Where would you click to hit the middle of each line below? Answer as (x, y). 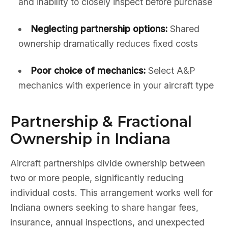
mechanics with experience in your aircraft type (116, 85)
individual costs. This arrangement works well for (111, 193)
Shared (183, 29)
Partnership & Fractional (101, 121)
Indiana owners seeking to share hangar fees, (104, 207)
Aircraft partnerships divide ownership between (108, 163)
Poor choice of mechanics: (88, 70)
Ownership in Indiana (90, 139)
